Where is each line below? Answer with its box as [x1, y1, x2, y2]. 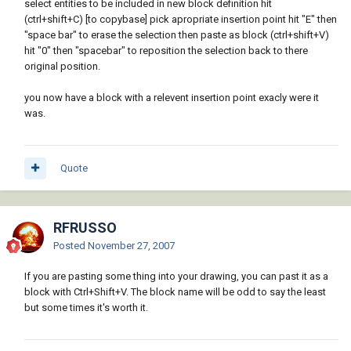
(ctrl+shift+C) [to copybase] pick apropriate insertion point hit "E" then [24, 13, 337, 26]
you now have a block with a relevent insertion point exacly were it [24, 92, 319, 104]
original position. [24, 60, 100, 73]
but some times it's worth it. [24, 302, 148, 314]
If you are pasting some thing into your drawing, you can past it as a [24, 270, 328, 283]
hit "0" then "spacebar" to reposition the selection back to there [24, 45, 308, 57]
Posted [53, 240, 88, 252]
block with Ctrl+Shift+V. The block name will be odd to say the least [24, 286, 326, 299]
